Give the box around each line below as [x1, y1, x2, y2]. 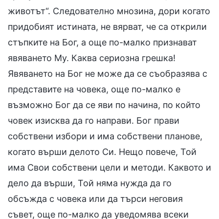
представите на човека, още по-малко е [8, 84, 180, 94]
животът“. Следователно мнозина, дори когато [8, 5, 210, 16]
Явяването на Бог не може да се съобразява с [8, 68, 207, 79]
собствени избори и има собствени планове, [8, 131, 202, 141]
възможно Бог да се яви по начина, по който [8, 99, 200, 110]
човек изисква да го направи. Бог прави [8, 115, 179, 126]
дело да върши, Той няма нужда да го [8, 177, 172, 188]
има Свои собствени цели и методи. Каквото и [8, 162, 211, 173]
